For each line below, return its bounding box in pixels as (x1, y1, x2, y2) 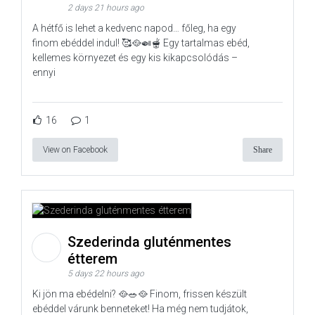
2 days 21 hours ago (67, 3, 144, 13)
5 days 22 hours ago (67, 269, 144, 279)
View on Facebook (43, 145, 108, 155)
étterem (67, 250, 121, 268)
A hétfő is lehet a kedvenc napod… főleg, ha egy (32, 22, 236, 34)
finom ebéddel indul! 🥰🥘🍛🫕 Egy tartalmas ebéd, (32, 37, 250, 49)
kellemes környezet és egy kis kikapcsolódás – (32, 52, 238, 64)
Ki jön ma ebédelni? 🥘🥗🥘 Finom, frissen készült (32, 288, 247, 300)
